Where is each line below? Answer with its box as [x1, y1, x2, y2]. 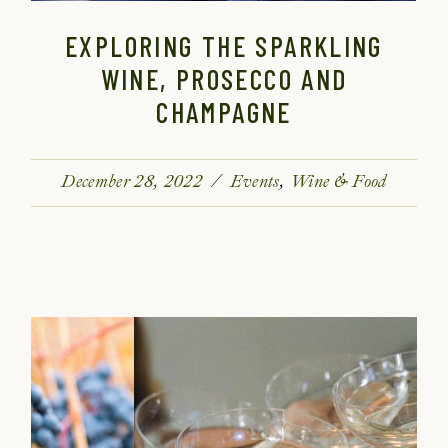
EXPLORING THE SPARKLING [65, 28, 383, 63]
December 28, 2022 [61, 170, 203, 192]
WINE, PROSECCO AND [100, 61, 348, 96]
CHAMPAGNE [156, 94, 292, 129]
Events [230, 170, 280, 192]
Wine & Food [289, 170, 387, 192]
